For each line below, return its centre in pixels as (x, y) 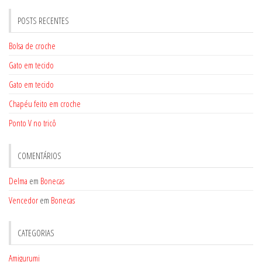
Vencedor (23, 200)
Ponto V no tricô (32, 123)
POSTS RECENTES (43, 20)
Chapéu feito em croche (45, 104)
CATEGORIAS (36, 233)
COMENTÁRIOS (39, 156)
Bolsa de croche (32, 46)
